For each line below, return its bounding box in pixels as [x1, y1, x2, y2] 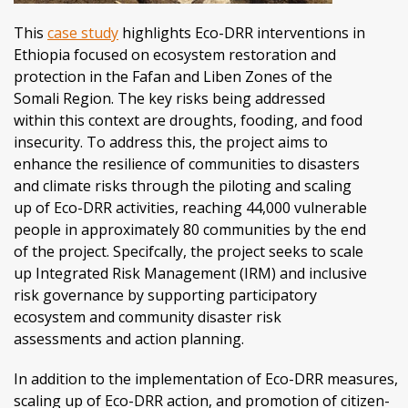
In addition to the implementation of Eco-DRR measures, [14, 369, 398, 390]
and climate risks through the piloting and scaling [14, 176, 352, 197]
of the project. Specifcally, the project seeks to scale [14, 241, 363, 262]
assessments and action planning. [14, 329, 244, 350]
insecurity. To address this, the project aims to [14, 132, 328, 153]
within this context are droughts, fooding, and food [14, 110, 362, 131]
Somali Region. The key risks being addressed [14, 88, 325, 109]
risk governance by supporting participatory [14, 285, 317, 306]
